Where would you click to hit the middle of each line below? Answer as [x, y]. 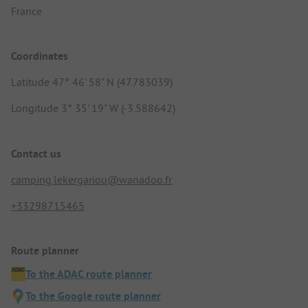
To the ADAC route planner [89, 274]
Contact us [36, 153]
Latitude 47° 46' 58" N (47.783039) [92, 82]
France [26, 11]
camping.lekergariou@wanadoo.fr [91, 179]
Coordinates [40, 56]
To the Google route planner [93, 296]
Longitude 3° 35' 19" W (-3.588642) [93, 108]
